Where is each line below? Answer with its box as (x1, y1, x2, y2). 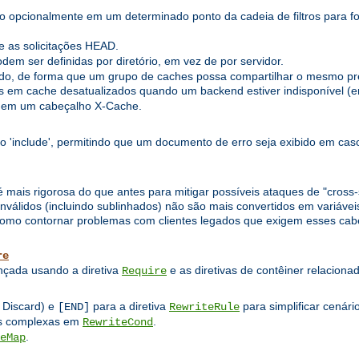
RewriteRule (169, 301, 240, 314)
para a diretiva (90, 300, 169, 313)
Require (122, 264, 167, 278)
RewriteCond (83, 316, 153, 329)
